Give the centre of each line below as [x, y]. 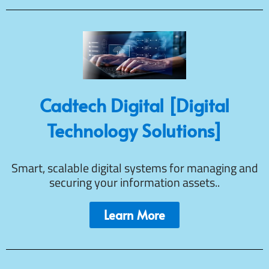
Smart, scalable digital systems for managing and [134, 168]
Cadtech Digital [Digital [134, 104]
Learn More [134, 215]
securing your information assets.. [134, 182]
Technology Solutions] [134, 130]
